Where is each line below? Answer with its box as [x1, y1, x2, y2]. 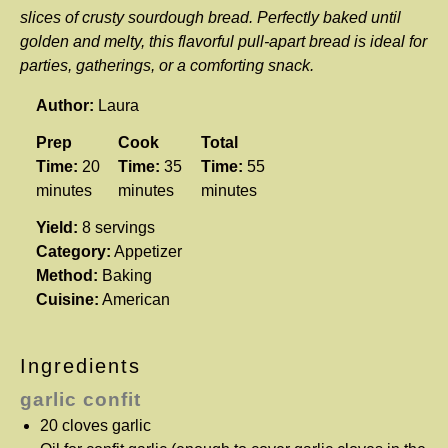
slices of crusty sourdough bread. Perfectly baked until [20, 9, 401, 26]
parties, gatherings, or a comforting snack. [20, 57, 314, 74]
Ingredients [20, 354, 141, 377]
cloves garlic [58, 416, 151, 434]
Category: [36, 242, 111, 260]
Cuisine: [36, 290, 99, 308]
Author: [36, 97, 94, 114]
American [102, 290, 170, 308]
